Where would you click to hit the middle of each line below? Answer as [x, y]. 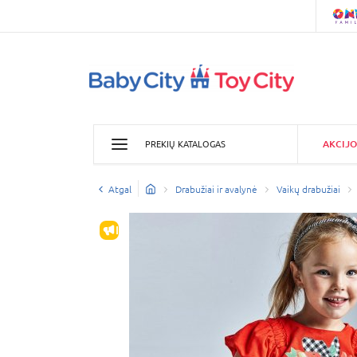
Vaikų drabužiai [308, 189]
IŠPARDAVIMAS [156, 229]
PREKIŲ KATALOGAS [185, 144]
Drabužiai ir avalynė [216, 189]
